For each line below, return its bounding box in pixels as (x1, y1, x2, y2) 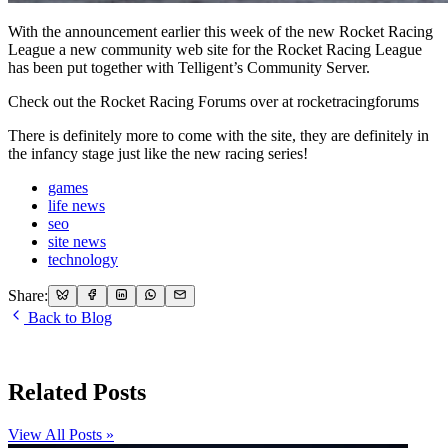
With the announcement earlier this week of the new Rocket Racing (8, 22, 433, 40)
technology (48, 250, 118, 268)
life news (48, 196, 105, 214)
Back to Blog (24, 309, 112, 327)
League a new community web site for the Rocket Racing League (8, 40, 422, 58)
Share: (8, 287, 48, 305)
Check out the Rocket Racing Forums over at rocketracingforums (8, 92, 419, 110)
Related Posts (8, 379, 146, 405)
